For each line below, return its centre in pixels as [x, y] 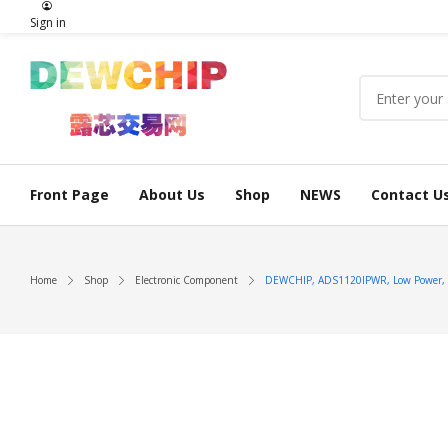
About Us [172, 194]
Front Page [69, 194]
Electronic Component [186, 279]
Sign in [48, 22]
